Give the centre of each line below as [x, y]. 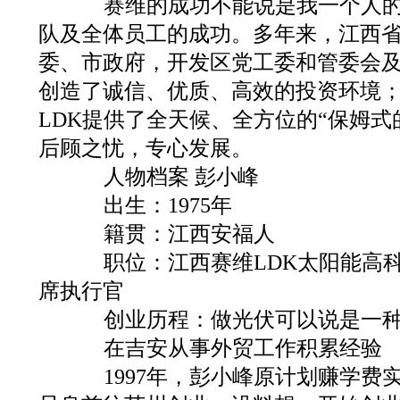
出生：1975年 [146, 205]
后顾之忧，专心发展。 [146, 148]
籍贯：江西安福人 [168, 233]
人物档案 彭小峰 [160, 176]
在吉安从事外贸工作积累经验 [221, 348]
